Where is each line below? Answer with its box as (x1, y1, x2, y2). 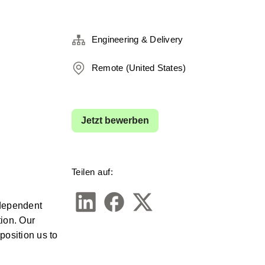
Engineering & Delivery (91, 34, 183, 44)
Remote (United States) (91, 63, 186, 73)
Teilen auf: (71, 167, 114, 177)
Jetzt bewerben (80, 115, 149, 125)
